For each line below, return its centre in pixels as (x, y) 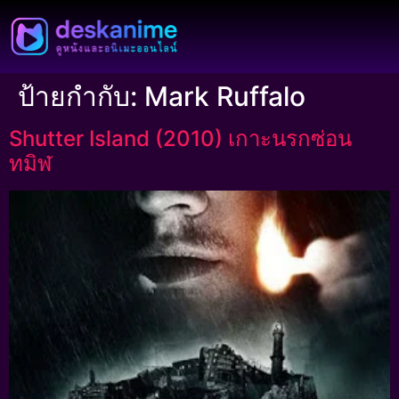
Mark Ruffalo (225, 96)
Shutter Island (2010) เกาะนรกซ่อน (180, 138)
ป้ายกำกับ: (81, 96)
